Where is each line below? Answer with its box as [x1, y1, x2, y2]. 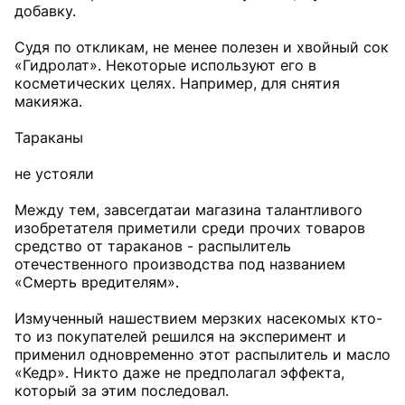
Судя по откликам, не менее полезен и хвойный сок [14, 38, 389, 56]
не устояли [14, 165, 94, 183]
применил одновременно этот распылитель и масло [14, 345, 391, 363]
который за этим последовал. [14, 381, 229, 400]
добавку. [14, 2, 76, 20]
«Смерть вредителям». [14, 273, 179, 291]
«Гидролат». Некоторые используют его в [14, 56, 316, 74]
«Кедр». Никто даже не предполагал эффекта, [14, 363, 344, 381]
